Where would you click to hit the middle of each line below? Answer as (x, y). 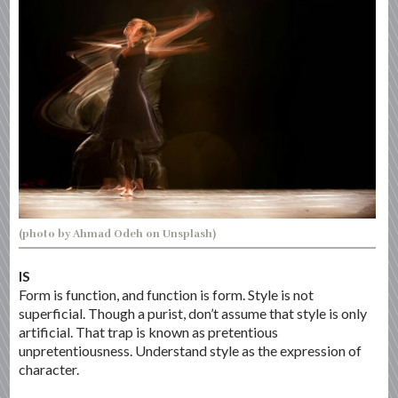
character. (49, 369)
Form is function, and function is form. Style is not (167, 294)
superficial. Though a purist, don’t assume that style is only (193, 313)
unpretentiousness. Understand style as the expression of (191, 350)
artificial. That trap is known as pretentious (149, 331)
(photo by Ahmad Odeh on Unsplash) (118, 233)
